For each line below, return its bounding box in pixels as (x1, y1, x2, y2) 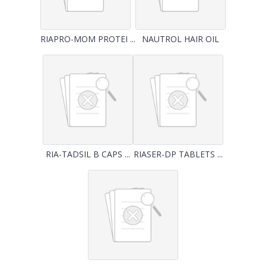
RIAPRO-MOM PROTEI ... (40, 33, 135, 45)
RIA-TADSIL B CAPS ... (46, 148, 130, 160)
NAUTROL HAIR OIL (142, 33, 219, 45)
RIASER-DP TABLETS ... (134, 148, 223, 160)
